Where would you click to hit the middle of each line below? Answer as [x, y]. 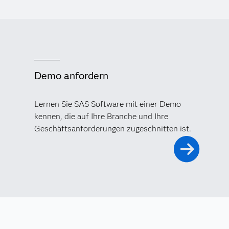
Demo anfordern [71, 75]
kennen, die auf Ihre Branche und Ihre [101, 116]
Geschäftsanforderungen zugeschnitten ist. [112, 128]
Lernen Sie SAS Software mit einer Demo [107, 104]
